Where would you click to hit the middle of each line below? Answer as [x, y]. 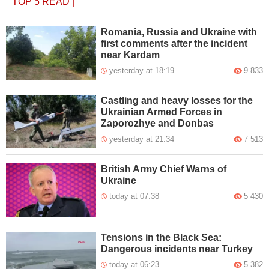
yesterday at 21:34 [142, 139]
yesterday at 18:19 [142, 70]
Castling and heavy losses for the [177, 100]
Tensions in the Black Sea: [162, 237]
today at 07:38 [134, 196]
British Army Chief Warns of [164, 169]
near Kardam [131, 55]
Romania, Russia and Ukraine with [179, 32]
